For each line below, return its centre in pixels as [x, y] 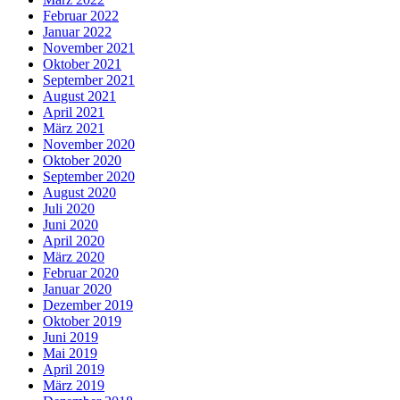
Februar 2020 [81, 273]
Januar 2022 [77, 32]
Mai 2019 [70, 354]
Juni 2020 [71, 225]
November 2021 [89, 48]
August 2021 [79, 96]
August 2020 [79, 193]
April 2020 [74, 241]
